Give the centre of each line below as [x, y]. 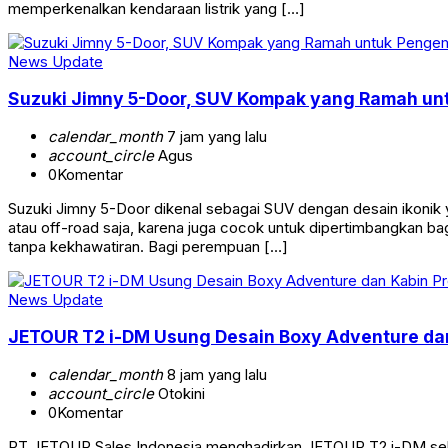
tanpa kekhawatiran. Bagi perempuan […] [148, 246]
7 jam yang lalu [215, 136]
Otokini [179, 393]
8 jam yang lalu [215, 374]
